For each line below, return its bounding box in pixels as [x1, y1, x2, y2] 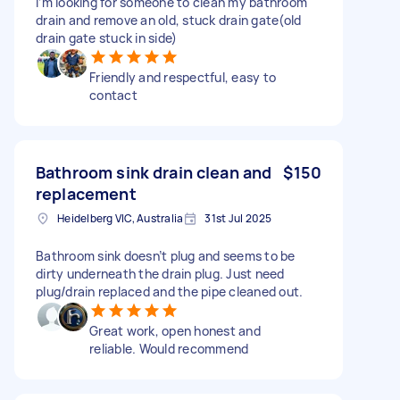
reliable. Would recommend [89, 339, 249, 357]
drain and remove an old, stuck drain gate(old [36, 11, 302, 29]
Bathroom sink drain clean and [36, 161, 272, 183]
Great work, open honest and [89, 321, 261, 339]
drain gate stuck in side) [36, 29, 178, 46]
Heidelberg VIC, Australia [57, 210, 184, 226]
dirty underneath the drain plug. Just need [36, 264, 285, 282]
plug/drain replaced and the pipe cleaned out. [36, 282, 304, 300]
